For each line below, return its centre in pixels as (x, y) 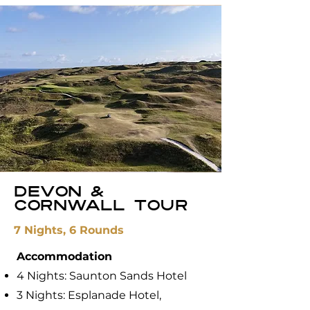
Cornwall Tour (101, 207)
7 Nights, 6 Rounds (69, 230)
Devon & (59, 193)
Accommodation (64, 256)
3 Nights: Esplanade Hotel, (89, 295)
